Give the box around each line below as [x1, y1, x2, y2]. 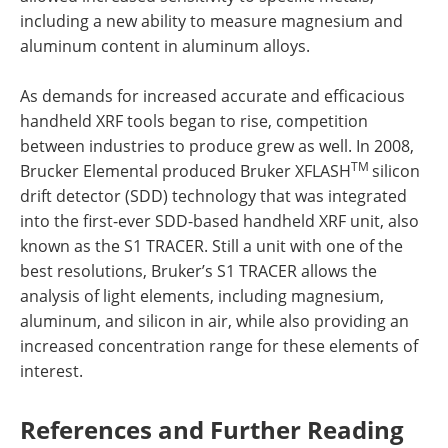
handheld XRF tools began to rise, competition [20, 109, 368, 132]
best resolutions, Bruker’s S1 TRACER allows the [20, 259, 377, 282]
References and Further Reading [20, 412, 404, 446]
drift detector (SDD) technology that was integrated [20, 184, 407, 207]
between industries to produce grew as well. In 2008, [20, 134, 414, 157]
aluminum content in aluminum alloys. [20, 34, 310, 57]
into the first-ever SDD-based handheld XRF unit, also [20, 209, 419, 232]
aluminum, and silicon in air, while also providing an [20, 309, 409, 332]
